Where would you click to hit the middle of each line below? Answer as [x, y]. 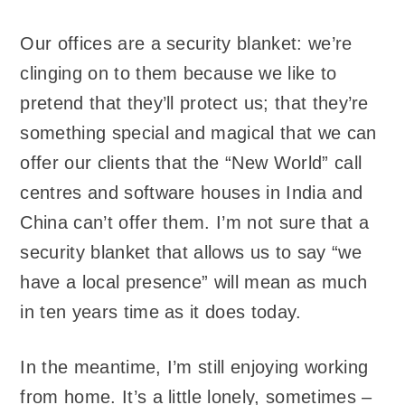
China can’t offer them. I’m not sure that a [195, 223]
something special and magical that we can [198, 133]
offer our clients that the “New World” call [191, 163]
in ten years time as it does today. [161, 312]
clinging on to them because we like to [179, 74]
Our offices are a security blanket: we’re [186, 44]
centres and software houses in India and [192, 193]
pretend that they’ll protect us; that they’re [194, 104]
